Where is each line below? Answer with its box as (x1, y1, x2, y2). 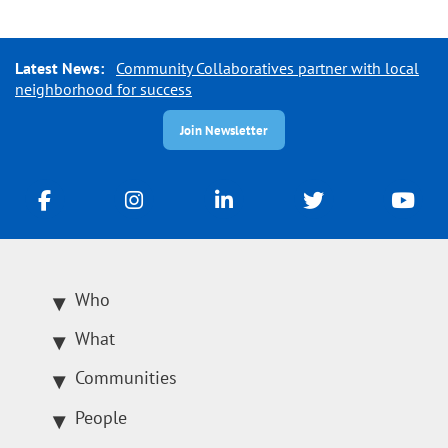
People (75, 405, 128, 429)
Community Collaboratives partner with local (116, 57, 419, 78)
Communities (75, 366, 178, 390)
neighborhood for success (15, 78, 192, 99)
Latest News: (15, 57, 112, 78)
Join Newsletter (180, 122, 268, 140)
